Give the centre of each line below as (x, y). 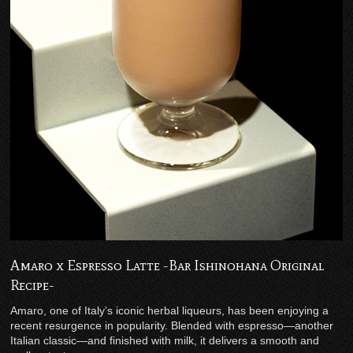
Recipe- (33, 286)
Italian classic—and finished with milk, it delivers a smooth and (165, 341)
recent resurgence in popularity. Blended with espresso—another (172, 326)
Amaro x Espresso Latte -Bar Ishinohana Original (167, 266)
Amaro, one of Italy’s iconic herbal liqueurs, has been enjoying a (170, 311)
